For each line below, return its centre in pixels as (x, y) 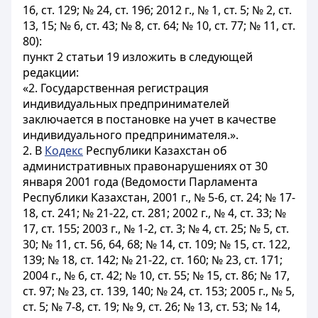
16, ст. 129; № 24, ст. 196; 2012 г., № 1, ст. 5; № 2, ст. (157, 10)
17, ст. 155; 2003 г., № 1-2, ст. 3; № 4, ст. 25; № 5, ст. (156, 229)
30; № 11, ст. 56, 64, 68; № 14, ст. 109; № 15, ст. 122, (157, 244)
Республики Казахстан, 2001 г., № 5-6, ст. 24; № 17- (159, 197)
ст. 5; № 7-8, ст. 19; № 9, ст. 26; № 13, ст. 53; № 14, (152, 307)
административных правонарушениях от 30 (145, 166)
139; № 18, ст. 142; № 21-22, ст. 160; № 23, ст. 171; (153, 260)
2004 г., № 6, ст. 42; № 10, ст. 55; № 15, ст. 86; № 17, (156, 275)
